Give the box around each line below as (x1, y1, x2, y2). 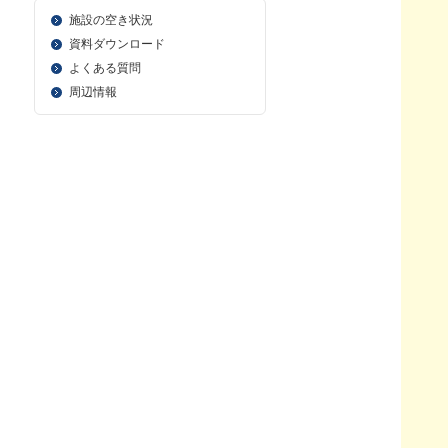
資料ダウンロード (69, 37, 165, 51)
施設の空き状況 (69, 13, 153, 27)
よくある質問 (69, 61, 141, 75)
